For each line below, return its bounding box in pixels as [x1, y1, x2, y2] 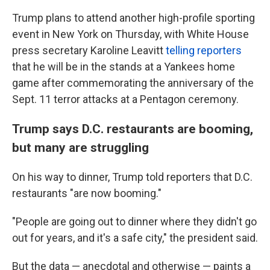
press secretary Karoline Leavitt [12, 44, 166, 57]
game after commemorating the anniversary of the [12, 77, 254, 89]
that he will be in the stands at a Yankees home [12, 60, 235, 73]
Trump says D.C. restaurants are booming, [12, 121, 253, 136]
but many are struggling [12, 140, 152, 155]
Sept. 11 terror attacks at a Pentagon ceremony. [12, 93, 239, 105]
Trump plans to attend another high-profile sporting [12, 11, 255, 24]
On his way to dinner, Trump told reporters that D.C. [12, 171, 253, 183]
